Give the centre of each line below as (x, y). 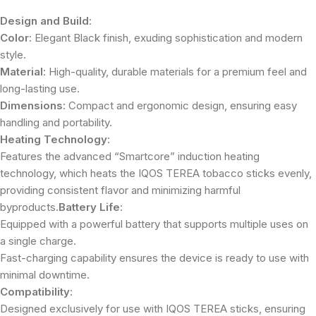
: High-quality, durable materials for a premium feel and (175, 71)
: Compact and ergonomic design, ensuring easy (180, 105)
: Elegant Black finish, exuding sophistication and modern (166, 37)
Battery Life (89, 207)
